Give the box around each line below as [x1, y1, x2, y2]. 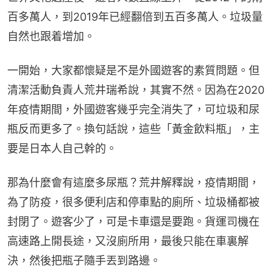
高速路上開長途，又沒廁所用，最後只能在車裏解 [7, 234, 249, 247]
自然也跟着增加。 [7, 29, 95, 43]
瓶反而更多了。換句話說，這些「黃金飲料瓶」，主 [7, 122, 260, 135]
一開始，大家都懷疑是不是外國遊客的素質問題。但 [7, 63, 260, 77]
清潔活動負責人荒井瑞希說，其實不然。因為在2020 [7, 83, 264, 96]
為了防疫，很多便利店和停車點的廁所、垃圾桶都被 [7, 195, 260, 208]
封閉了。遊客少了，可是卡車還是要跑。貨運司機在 [7, 214, 260, 228]
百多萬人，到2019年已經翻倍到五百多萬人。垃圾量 [7, 10, 263, 23]
